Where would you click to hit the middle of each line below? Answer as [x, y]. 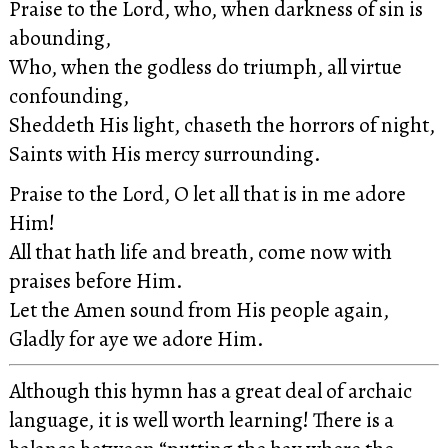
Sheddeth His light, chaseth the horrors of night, [221, 125]
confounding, [68, 96]
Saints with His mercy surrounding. [164, 154]
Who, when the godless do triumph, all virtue [205, 67]
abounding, [59, 38]
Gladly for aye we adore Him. [136, 338]
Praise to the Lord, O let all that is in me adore [207, 193]
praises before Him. [95, 280]
